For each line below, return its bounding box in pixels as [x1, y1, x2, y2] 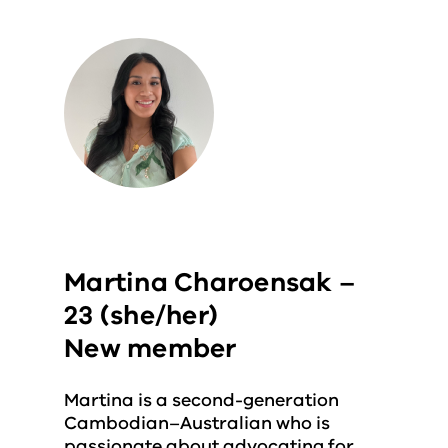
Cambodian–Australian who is [64, 411, 330, 435]
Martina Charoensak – [64, 265, 356, 300]
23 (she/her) [64, 298, 219, 333]
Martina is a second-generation [64, 388, 339, 412]
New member [64, 331, 237, 366]
